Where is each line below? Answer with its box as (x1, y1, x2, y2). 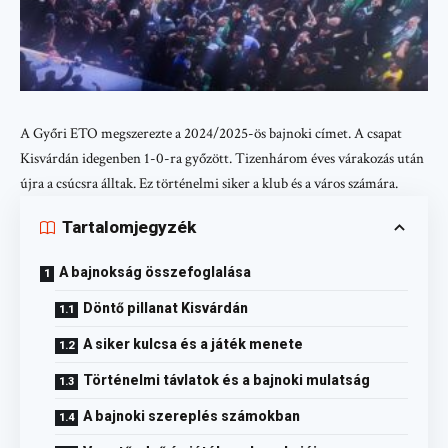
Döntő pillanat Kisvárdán (83, 299, 248, 316)
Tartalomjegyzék (62, 217, 196, 238)
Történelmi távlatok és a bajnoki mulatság (83, 371, 370, 388)
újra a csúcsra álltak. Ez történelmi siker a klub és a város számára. (20, 173, 398, 193)
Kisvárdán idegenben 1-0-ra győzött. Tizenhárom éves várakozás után (20, 148, 424, 168)
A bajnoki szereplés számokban (83, 407, 300, 424)
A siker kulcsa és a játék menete (83, 335, 303, 352)
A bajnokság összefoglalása (59, 263, 251, 280)
